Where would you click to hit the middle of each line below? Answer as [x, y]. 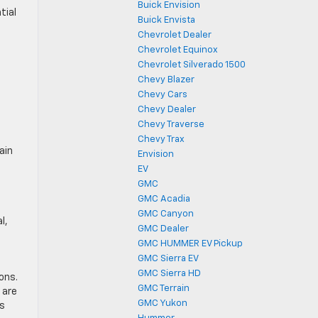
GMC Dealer [163, 229]
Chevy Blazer [166, 80]
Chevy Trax [161, 139]
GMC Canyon [166, 214]
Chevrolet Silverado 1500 [192, 65]
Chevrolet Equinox [178, 50]
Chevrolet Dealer [175, 35]
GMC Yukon [163, 303]
